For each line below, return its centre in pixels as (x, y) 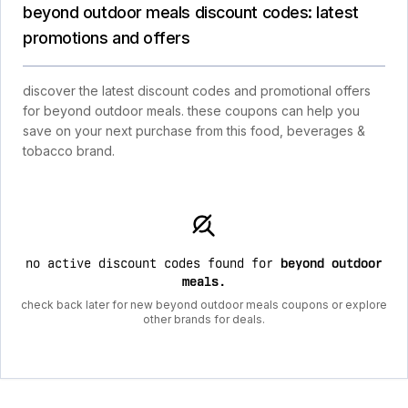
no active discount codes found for (153, 263)
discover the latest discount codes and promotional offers (197, 91)
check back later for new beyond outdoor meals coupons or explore (204, 305)
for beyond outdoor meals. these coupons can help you (191, 111)
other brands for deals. (204, 319)
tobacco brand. (69, 151)
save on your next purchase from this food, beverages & (194, 131)
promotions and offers (107, 38)
